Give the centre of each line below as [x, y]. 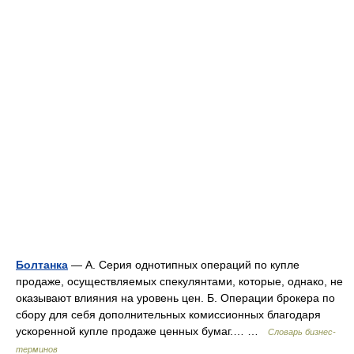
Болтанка [42, 265]
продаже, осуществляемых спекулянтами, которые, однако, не [179, 282]
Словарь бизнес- [302, 332]
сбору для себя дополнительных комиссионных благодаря [168, 315]
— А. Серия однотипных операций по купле [184, 265]
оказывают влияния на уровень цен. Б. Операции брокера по [175, 298]
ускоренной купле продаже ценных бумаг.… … [142, 331]
